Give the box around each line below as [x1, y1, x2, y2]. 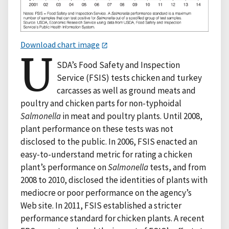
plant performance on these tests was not [20, 123, 173, 134]
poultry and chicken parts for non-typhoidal [20, 97, 181, 109]
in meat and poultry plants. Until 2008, [61, 110, 202, 122]
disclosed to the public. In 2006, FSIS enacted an [20, 135, 197, 147]
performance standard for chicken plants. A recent [20, 212, 204, 224]
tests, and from [148, 161, 206, 173]
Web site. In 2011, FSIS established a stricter [20, 199, 181, 211]
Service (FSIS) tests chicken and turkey [57, 72, 202, 83]
